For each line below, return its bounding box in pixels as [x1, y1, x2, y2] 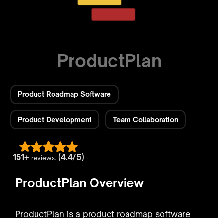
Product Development [18, 115, 91, 124]
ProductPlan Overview [15, 176, 144, 190]
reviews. [31, 154, 56, 162]
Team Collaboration [113, 115, 178, 124]
